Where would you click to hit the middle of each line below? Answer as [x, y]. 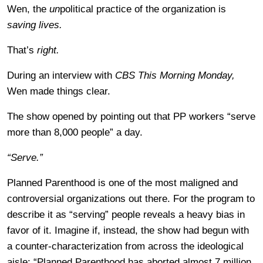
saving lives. [35, 25]
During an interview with [61, 75]
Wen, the [28, 9]
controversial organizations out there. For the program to [131, 198]
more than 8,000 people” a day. [75, 132]
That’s [22, 50]
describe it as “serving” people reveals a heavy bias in [126, 214]
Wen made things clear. [59, 91]
